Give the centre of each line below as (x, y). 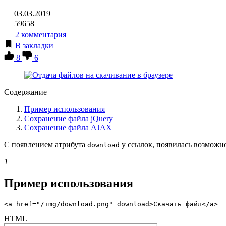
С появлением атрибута (46, 144)
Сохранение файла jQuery (69, 118)
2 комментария (40, 34)
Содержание (25, 92)
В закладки (34, 45)
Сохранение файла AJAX (68, 127)
